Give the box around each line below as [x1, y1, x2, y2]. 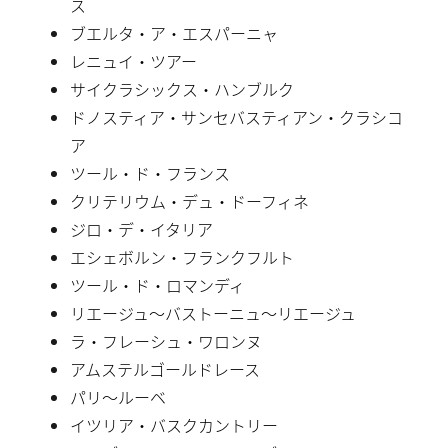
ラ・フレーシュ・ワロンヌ [70, 328, 262, 353]
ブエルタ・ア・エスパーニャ [70, 20, 278, 45]
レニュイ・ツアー [70, 48, 197, 73]
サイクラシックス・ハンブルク [70, 76, 294, 101]
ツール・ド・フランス [70, 160, 230, 185]
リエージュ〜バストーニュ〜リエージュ [70, 300, 356, 325]
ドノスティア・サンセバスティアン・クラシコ [70, 104, 403, 129]
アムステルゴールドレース [70, 356, 260, 381]
